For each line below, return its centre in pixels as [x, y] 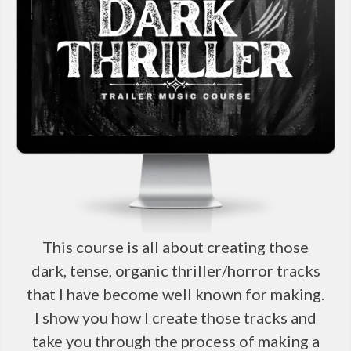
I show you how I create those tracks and [175, 317]
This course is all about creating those [175, 246]
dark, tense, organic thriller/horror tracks [175, 270]
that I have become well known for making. [175, 293]
